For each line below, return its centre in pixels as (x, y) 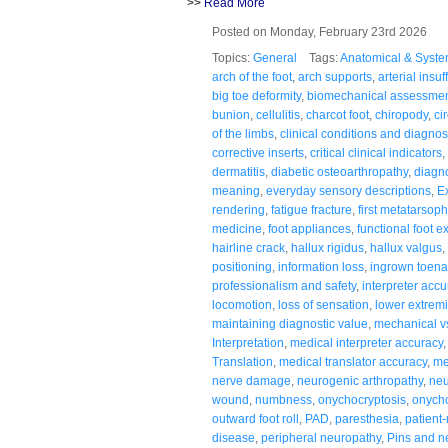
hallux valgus (406, 247)
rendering (238, 209)
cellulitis (278, 114)
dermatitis (238, 171)
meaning (236, 190)
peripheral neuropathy (321, 437)
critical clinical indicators (376, 152)
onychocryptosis (362, 399)
